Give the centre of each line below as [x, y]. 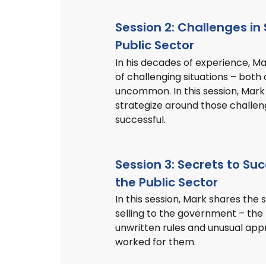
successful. [140, 119]
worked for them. [156, 242]
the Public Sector [167, 182]
